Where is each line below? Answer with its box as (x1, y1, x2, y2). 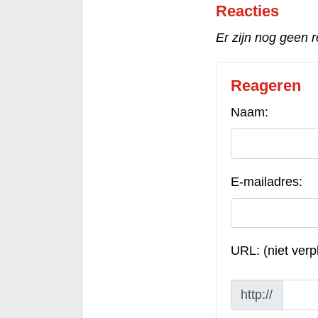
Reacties (215, 2, 279, 21)
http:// (241, 287, 273, 302)
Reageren (230, 77, 301, 95)
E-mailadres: (230, 174, 302, 189)
